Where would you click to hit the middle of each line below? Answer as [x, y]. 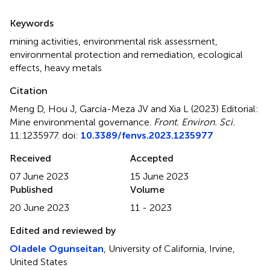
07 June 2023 [39, 176]
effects [25, 67]
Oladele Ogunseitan [57, 248]
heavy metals [73, 67]
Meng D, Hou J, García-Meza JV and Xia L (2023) [115, 108]
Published [31, 189]
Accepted [152, 158]
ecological [220, 54]
